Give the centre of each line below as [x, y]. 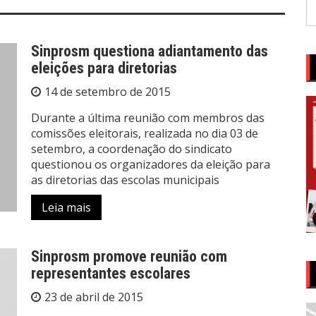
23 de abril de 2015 [94, 297]
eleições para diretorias [104, 68]
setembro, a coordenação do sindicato [132, 148]
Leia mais [66, 207]
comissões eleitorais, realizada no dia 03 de [145, 133]
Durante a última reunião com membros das [148, 117]
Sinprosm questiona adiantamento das [150, 51]
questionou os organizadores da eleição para [151, 164]
